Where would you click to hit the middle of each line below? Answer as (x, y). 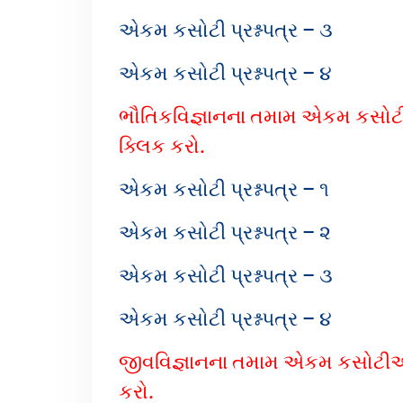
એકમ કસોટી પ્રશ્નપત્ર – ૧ (224, 189)
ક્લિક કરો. (162, 146)
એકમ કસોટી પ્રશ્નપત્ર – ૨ (225, 233)
